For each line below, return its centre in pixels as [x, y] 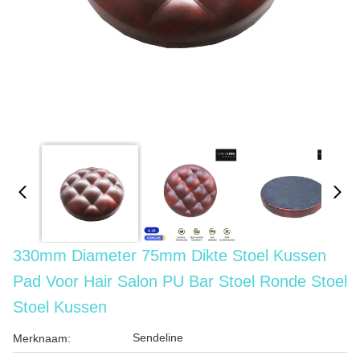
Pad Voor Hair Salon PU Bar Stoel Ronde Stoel [180, 281]
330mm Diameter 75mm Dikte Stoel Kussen [170, 256]
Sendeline [158, 337]
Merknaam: [42, 338]
